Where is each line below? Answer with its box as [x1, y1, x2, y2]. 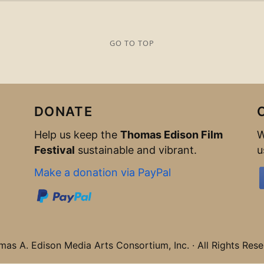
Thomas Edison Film [120, 128, 223, 141]
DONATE [34, 104, 93, 119]
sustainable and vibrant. [75, 144, 197, 156]
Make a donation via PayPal [34, 166, 171, 179]
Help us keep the [34, 128, 120, 141]
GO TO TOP [109, 37, 155, 48]
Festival [34, 144, 75, 156]
